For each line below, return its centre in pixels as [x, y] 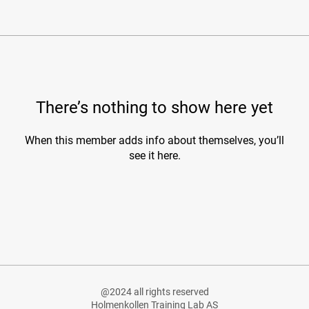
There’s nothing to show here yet [154, 108]
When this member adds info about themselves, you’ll [154, 140]
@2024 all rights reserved [154, 292]
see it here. [154, 156]
